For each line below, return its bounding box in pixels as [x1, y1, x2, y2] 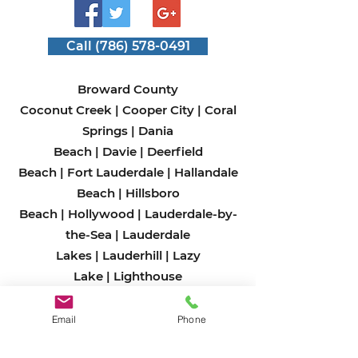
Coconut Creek [19, 102, 115, 118]
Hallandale [173, 165, 238, 181]
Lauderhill [101, 248, 162, 264]
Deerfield [146, 144, 203, 160]
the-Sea [66, 227, 112, 243]
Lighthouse [113, 268, 182, 284]
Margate [70, 289, 121, 305]
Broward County [78, 82, 178, 97]
